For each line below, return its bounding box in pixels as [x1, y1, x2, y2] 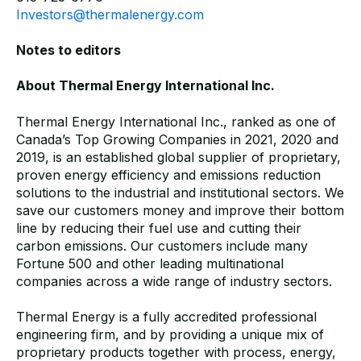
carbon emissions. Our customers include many [16, 237, 308, 254]
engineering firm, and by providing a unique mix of [16, 326, 324, 342]
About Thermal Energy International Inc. [16, 77, 275, 94]
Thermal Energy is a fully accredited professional [16, 308, 317, 325]
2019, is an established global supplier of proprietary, [16, 148, 341, 165]
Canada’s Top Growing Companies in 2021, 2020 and [16, 131, 338, 147]
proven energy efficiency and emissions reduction [16, 166, 321, 183]
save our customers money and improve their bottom [16, 201, 344, 218]
